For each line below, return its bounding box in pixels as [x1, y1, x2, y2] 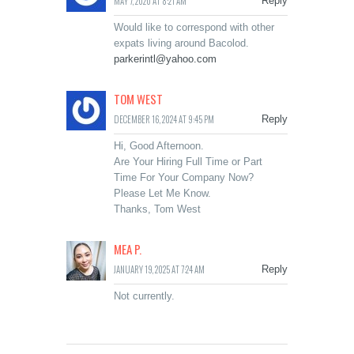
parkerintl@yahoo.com [114, 53, 217, 66]
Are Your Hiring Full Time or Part [114, 156, 262, 168]
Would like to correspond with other [114, 21, 274, 34]
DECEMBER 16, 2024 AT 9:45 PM [114, 113, 214, 126]
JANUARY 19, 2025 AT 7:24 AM [114, 263, 205, 277]
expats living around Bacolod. [114, 37, 249, 50]
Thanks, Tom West [114, 203, 201, 216]
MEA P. [114, 240, 141, 258]
